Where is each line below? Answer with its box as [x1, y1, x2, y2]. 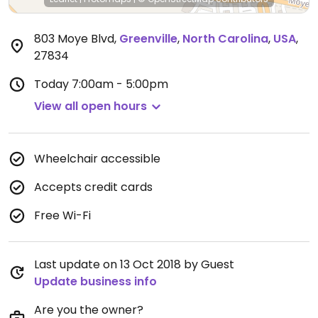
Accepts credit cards [34, 179, 153, 195]
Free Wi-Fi [34, 207, 91, 224]
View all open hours [34, 98, 147, 114]
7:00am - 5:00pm [72, 76, 168, 92]
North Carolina [182, 31, 268, 47]
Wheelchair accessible [34, 150, 160, 167]
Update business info [34, 273, 157, 290]
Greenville [119, 31, 177, 47]
